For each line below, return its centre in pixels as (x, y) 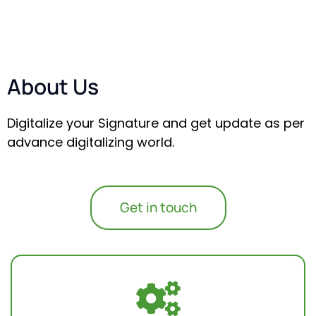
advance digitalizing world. (91, 142)
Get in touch (158, 207)
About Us (53, 86)
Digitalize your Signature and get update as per (156, 123)
